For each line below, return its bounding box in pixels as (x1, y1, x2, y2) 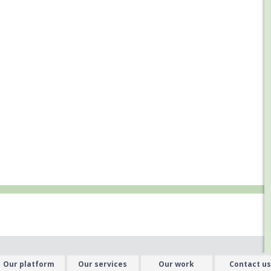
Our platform (2, 259, 54, 269)
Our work (158, 259, 194, 269)
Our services (77, 259, 127, 269)
